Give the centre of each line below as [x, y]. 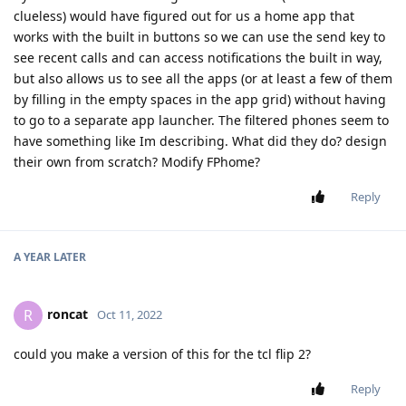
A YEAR [32, 256]
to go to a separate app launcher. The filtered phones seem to [201, 120]
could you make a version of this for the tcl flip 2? [162, 353]
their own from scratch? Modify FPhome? [137, 161]
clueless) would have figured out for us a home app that [184, 15]
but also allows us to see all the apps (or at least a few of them [203, 78]
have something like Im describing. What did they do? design [200, 140]
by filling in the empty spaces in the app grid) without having [200, 99]
